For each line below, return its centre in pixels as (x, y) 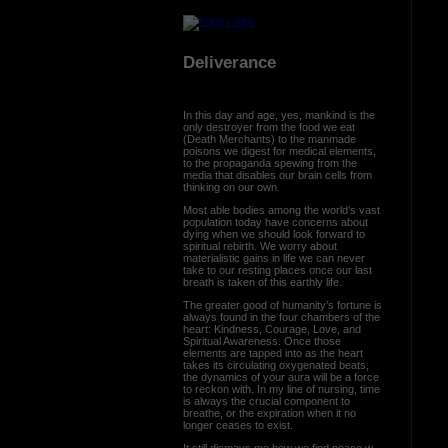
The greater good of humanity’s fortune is (282, 304)
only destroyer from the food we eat (268, 126)
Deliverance (229, 62)
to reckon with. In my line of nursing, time (281, 388)
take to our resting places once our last (277, 269)
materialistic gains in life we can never (273, 257)
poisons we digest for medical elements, (279, 150)
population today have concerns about (275, 221)
